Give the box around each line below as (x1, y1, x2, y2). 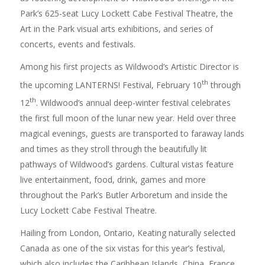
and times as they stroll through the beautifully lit (20, 143, 207, 154)
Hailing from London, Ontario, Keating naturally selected (20, 227, 235, 238)
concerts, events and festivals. (20, 38, 135, 50)
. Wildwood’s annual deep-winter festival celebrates (35, 96, 231, 108)
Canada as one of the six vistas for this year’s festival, (20, 242, 225, 254)
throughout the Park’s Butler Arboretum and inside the (20, 189, 228, 201)
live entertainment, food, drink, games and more (20, 173, 206, 185)
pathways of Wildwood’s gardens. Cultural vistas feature (20, 158, 234, 170)
